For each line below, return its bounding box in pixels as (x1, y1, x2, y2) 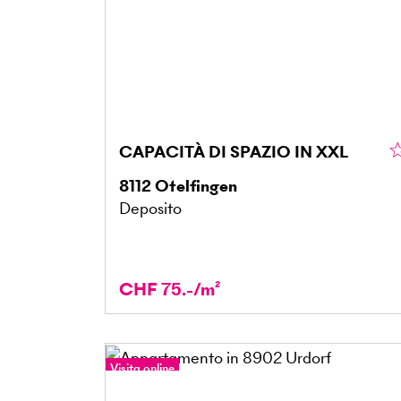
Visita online (110, 359, 175, 377)
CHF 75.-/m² (119, 277, 220, 302)
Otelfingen (155, 174, 237, 197)
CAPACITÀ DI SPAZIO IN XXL (119, 140, 348, 163)
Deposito (119, 196, 182, 219)
